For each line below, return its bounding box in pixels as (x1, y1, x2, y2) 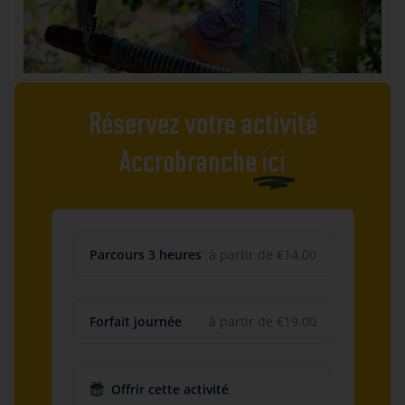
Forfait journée (89, 312, 182, 330)
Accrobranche (119, 144, 257, 179)
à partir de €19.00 (208, 312, 316, 330)
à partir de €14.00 (208, 245, 316, 263)
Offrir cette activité (110, 381, 229, 399)
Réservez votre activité (88, 106, 317, 141)
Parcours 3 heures (89, 245, 202, 263)
